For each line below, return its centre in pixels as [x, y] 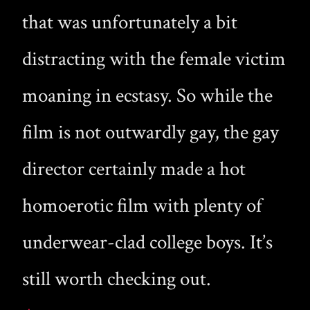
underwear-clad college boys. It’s [147, 242]
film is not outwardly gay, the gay [151, 132]
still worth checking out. [117, 279]
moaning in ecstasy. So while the [147, 95]
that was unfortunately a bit [130, 22]
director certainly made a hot [134, 169]
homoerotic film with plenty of [142, 206]
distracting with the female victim [154, 59]
